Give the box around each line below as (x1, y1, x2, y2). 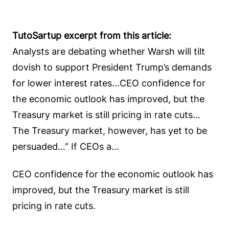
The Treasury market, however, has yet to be (12, 125, 207, 136)
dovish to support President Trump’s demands (12, 62, 212, 73)
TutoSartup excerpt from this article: (12, 30, 171, 41)
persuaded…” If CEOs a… (12, 141, 119, 152)
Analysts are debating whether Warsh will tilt (12, 46, 205, 57)
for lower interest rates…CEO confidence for (12, 78, 205, 88)
